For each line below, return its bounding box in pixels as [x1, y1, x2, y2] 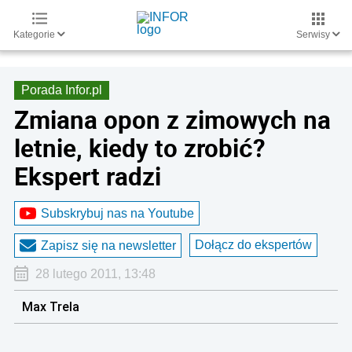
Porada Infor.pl [21, 83, 102, 97]
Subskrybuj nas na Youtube [41, 206, 194, 220]
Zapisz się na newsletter [41, 238, 176, 252]
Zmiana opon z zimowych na [14, 103, 331, 136]
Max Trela [22, 299, 79, 314]
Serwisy [296, 29, 332, 40]
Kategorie [13, 29, 57, 40]
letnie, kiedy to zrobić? [14, 131, 266, 164]
